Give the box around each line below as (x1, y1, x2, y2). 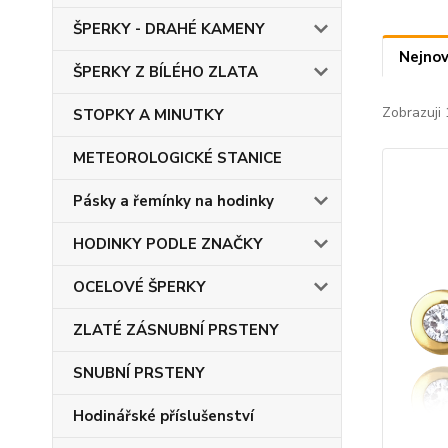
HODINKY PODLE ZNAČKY (73, 234, 263, 254)
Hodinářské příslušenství (73, 406, 254, 426)
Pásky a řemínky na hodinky (73, 191, 274, 211)
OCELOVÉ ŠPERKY (73, 277, 206, 297)
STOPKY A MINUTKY (73, 105, 224, 125)
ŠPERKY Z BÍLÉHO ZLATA (73, 62, 258, 82)
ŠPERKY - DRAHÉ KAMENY (73, 19, 265, 39)
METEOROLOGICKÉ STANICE (73, 148, 282, 168)
